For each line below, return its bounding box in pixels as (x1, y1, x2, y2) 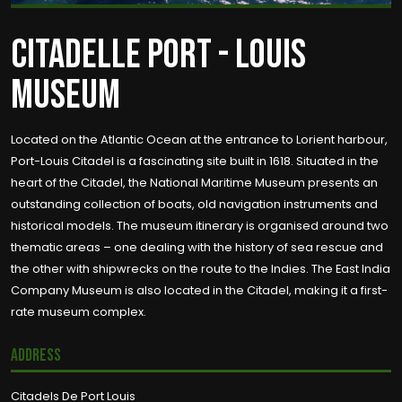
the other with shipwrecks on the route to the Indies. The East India (11, 259, 390, 277)
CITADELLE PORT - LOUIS (11, 30, 306, 80)
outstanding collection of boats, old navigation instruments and (11, 195, 378, 213)
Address (11, 345, 61, 366)
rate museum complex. (11, 302, 146, 320)
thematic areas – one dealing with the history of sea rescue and (11, 238, 383, 256)
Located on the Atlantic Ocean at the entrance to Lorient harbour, (11, 130, 388, 148)
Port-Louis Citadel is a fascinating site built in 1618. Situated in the (11, 152, 379, 170)
